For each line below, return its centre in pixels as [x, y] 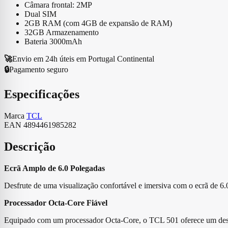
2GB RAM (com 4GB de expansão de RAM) [98, 23]
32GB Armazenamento [62, 32]
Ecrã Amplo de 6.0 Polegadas [54, 168]
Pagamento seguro [39, 69]
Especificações [42, 94]
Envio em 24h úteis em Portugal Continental [83, 59]
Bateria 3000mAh [53, 41]
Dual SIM [40, 14]
